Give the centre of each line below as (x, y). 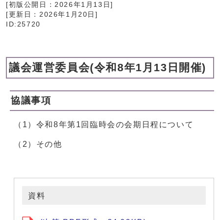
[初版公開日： (30, 5)
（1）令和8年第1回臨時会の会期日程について (104, 125)
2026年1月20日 (67, 15)
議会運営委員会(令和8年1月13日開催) (108, 68)
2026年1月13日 (83, 5)
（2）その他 (38, 144)
